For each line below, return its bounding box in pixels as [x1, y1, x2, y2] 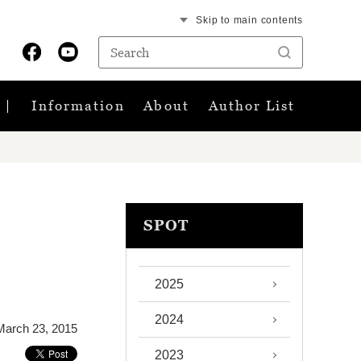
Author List [208, 98, 296, 114]
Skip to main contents [196, 14, 303, 26]
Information [31, 98, 125, 114]
